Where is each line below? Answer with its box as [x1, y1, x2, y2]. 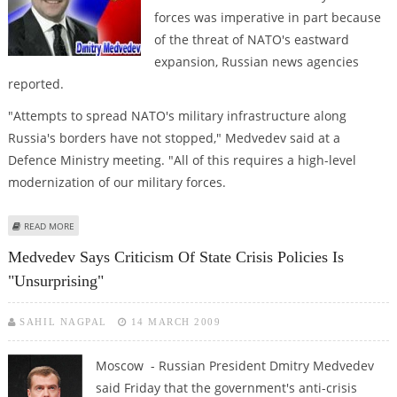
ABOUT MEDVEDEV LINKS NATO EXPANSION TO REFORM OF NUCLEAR [74, 218, 369, 231]
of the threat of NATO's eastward [153, 31, 349, 49]
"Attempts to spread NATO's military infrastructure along [7, 106, 346, 124]
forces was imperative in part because [153, 9, 381, 27]
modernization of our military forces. [7, 173, 226, 191]
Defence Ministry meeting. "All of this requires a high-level [7, 151, 356, 168]
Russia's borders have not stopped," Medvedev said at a [7, 128, 340, 146]
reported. [7, 75, 64, 93]
